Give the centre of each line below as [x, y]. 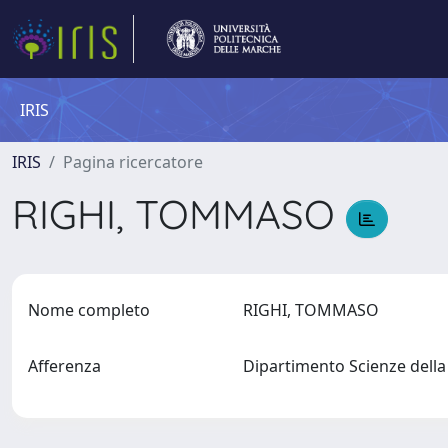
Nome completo [89, 310]
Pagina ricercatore [133, 162]
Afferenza [64, 366]
